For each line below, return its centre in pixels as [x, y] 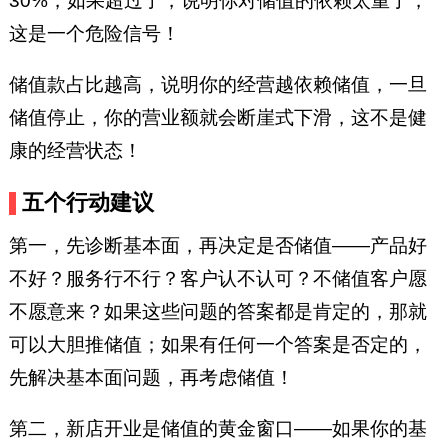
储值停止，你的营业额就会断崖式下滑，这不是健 [217, 118]
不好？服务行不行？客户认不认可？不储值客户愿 [217, 278]
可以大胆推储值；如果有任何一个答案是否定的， [217, 344]
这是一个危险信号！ [94, 34]
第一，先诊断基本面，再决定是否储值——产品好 [217, 245]
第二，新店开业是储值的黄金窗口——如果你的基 [217, 428]
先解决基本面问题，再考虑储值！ [151, 377]
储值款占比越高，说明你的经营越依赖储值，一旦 [217, 85]
